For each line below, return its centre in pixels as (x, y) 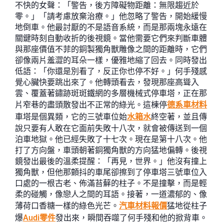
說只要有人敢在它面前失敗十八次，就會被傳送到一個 (111, 128)
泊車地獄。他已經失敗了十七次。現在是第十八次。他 (111, 139)
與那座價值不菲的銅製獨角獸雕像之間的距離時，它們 (111, 49)
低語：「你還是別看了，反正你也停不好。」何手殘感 (111, 71)
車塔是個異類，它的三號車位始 (71, 117)
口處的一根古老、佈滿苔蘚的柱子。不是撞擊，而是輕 (111, 183)
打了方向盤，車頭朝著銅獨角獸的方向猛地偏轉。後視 (111, 150)
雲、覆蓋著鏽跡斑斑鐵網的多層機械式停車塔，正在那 (111, 93)
